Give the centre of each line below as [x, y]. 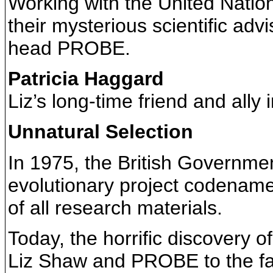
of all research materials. [115, 207]
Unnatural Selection [101, 132]
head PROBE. [69, 48]
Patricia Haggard [86, 78]
